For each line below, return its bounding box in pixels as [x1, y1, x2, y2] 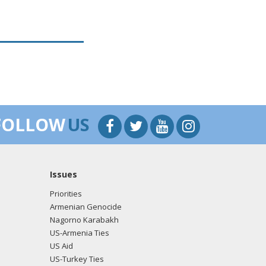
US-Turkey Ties [49, 254, 104, 264]
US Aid [49, 240, 73, 251]
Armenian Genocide [49, 201, 122, 212]
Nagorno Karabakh [49, 214, 119, 225]
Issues [49, 169, 77, 180]
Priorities [49, 188, 82, 199]
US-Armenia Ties [49, 227, 109, 238]
